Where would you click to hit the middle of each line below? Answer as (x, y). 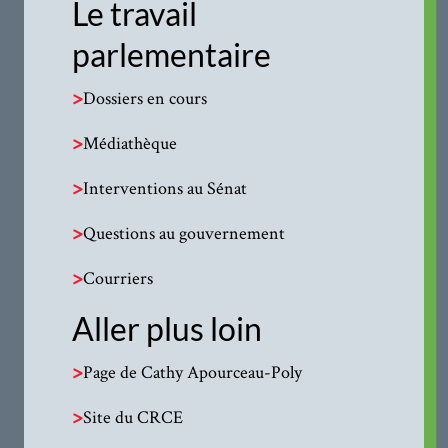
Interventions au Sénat (165, 188)
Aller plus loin (167, 329)
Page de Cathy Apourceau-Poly (193, 372)
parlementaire (172, 55)
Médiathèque (130, 143)
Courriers (118, 278)
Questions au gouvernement (184, 233)
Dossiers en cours (145, 98)
